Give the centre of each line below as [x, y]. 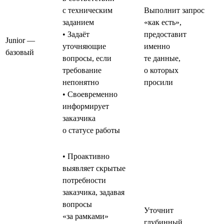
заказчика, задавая [93, 192]
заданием [78, 22]
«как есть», [163, 22]
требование [82, 70]
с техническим [87, 10]
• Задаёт [76, 34]
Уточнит [159, 210]
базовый [20, 52]
